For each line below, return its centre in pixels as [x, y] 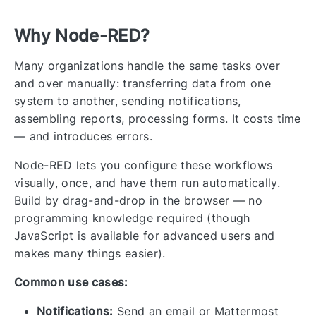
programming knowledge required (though [132, 218]
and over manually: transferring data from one [142, 83]
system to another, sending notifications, [128, 101]
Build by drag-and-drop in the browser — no [138, 200]
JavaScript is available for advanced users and [145, 235]
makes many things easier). [90, 253]
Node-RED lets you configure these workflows [144, 165]
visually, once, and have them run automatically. [147, 182]
